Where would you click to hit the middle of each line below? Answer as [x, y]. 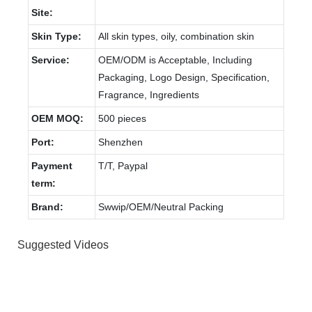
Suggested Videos [63, 245]
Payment [52, 165]
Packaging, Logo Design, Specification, [184, 77]
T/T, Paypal [123, 165]
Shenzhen [120, 142]
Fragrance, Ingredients [149, 94]
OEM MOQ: [57, 118]
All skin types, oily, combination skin [176, 36]
